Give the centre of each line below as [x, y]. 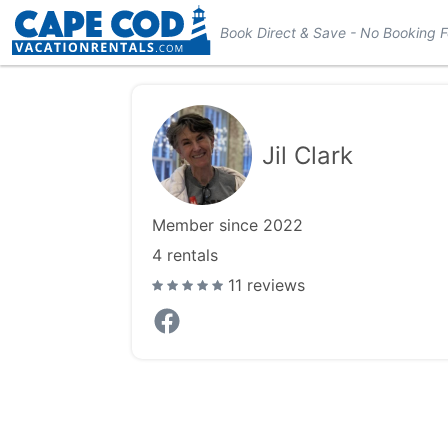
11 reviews [266, 285]
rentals [190, 255]
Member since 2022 [227, 225]
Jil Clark [307, 155]
